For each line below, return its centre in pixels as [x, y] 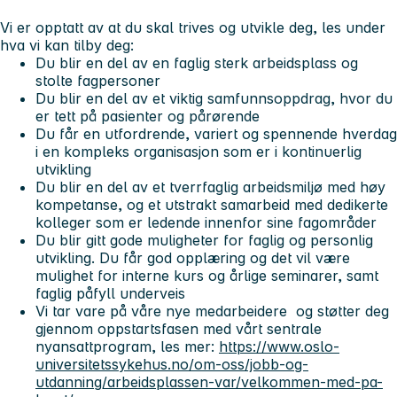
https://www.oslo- [279, 347]
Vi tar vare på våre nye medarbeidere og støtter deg [212, 311]
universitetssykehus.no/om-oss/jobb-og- [172, 365]
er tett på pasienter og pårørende [148, 117]
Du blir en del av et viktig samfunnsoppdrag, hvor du [214, 99]
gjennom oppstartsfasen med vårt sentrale [179, 329]
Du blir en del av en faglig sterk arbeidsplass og [197, 63]
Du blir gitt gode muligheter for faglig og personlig [204, 241]
